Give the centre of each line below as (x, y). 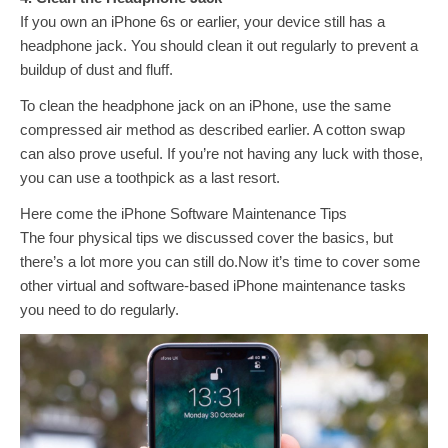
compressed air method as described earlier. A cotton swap (212, 129)
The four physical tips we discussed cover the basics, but (206, 237)
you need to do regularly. (99, 309)
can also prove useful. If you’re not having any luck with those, (221, 153)
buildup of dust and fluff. (96, 69)
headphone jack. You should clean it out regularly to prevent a (219, 45)
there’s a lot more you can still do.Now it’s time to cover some (220, 261)
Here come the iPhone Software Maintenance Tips (183, 213)
